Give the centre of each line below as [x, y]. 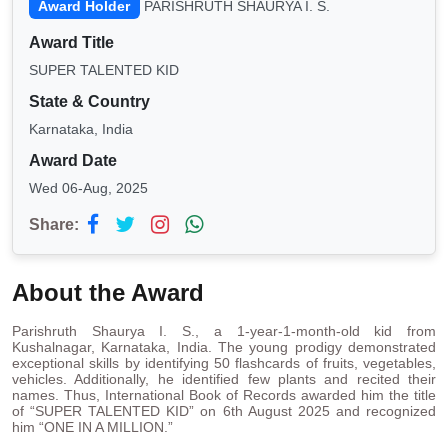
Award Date [73, 161]
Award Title [71, 43]
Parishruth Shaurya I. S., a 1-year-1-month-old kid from [224, 331]
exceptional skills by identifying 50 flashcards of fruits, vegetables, [224, 363]
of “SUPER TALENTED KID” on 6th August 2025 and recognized [224, 411]
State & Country [89, 102]
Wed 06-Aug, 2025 [88, 188]
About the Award [108, 293]
